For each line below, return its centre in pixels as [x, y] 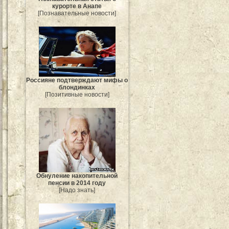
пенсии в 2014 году [77, 183]
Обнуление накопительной [77, 176]
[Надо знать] [77, 190]
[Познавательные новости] [77, 13]
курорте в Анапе [77, 6]
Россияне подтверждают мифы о [77, 81]
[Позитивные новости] [77, 95]
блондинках [77, 88]
